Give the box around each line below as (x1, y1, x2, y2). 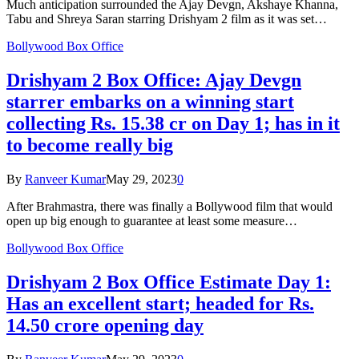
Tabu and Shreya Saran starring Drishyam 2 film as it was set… (6, 12, 327, 26)
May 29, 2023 (106, 172, 177, 187)
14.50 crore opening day (6, 315, 204, 337)
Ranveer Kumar (25, 172, 106, 187)
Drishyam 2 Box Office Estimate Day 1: (6, 272, 331, 293)
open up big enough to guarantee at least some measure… (6, 214, 297, 228)
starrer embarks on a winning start (6, 91, 294, 113)
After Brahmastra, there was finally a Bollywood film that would (6, 200, 333, 214)
